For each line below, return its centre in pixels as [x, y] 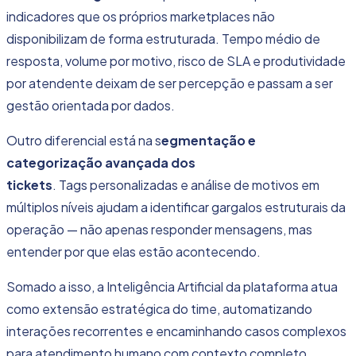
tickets [29, 185]
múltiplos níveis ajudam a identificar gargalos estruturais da [176, 207]
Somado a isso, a [56, 287]
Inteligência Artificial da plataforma [207, 287]
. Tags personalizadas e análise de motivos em [186, 185]
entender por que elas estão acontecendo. [135, 252]
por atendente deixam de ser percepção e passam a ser [170, 83]
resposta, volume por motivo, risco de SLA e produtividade [176, 61]
